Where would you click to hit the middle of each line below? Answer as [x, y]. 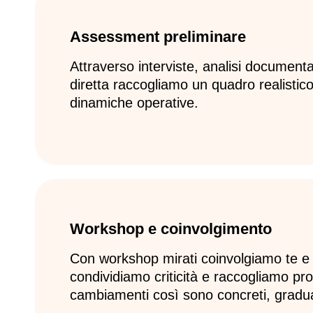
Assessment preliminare [158, 37]
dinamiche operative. [134, 103]
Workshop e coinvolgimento [171, 229]
